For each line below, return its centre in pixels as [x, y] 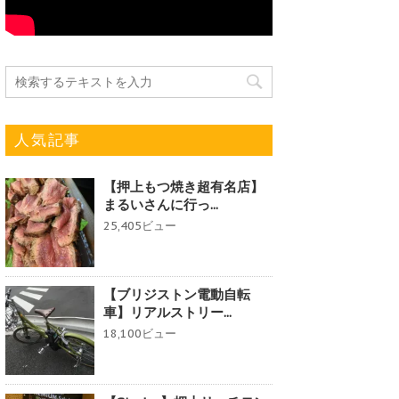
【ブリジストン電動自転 [177, 294]
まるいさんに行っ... [161, 204]
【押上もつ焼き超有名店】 [183, 186]
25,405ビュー [140, 225]
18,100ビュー [140, 333]
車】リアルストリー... [167, 312]
